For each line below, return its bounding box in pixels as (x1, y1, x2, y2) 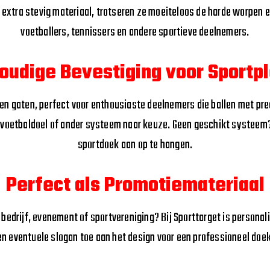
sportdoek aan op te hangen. (77, 136, 193, 154)
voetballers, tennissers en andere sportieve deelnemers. (20, 23, 250, 42)
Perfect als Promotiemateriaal (5, 171, 265, 201)
